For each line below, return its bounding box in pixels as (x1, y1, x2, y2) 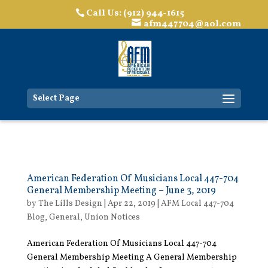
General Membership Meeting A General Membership (26, 251, 237, 263)
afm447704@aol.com (144, 17, 242, 31)
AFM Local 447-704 (160, 197, 234, 209)
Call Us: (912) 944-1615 (86, 6, 185, 20)
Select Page (32, 92, 80, 104)
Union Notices (84, 211, 140, 223)
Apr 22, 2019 (107, 197, 156, 209)
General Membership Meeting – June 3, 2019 (26, 184, 216, 197)
